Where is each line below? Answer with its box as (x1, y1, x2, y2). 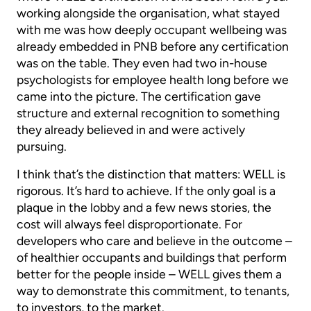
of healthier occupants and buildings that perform (17, 250, 287, 265)
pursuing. (17, 139, 67, 154)
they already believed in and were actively (17, 122, 245, 137)
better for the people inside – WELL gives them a (17, 267, 282, 282)
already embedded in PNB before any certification (17, 39, 289, 54)
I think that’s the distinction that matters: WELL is (17, 167, 285, 182)
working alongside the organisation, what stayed (17, 6, 280, 21)
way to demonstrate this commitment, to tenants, (17, 283, 289, 299)
